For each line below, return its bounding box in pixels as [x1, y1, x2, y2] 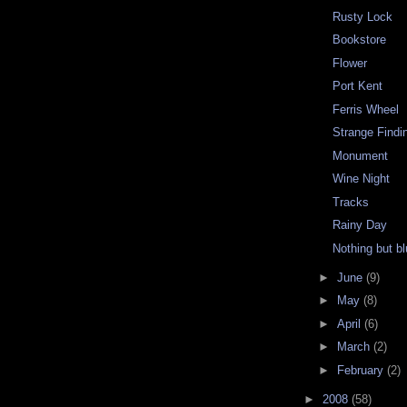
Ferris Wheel [333, 102, 400, 116]
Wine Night [333, 172, 391, 186]
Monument [333, 148, 389, 163]
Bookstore [333, 33, 387, 47]
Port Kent [333, 79, 383, 94]
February [336, 362, 387, 377]
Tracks [333, 194, 370, 209]
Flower [333, 55, 368, 70]
